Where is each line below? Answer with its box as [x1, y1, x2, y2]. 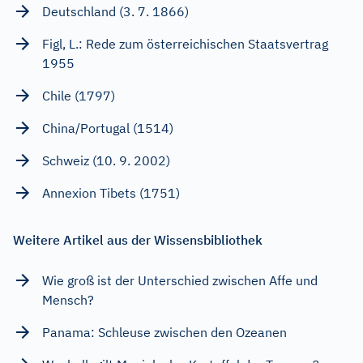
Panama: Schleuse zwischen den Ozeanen [42, 323, 287, 340]
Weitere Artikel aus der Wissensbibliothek [13, 231, 263, 248]
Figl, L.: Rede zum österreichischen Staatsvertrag [42, 35, 328, 52]
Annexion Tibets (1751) [42, 184, 180, 201]
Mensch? [42, 291, 94, 308]
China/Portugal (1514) [42, 119, 173, 136]
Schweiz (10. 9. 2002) [42, 152, 170, 169]
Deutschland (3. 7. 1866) [42, 2, 189, 19]
